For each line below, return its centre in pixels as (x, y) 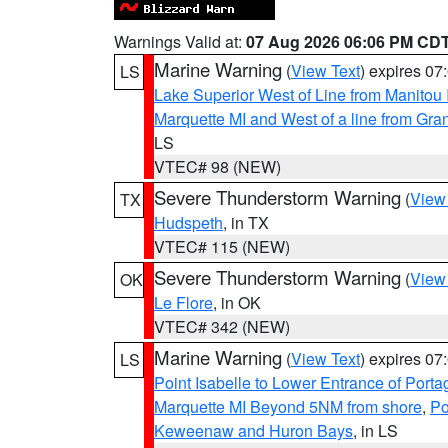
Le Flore (183, 302)
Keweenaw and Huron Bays (253, 430)
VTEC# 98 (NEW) (217, 166)
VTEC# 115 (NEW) (222, 246)
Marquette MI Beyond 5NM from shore (288, 406)
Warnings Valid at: (180, 41)
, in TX (246, 222)
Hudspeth (188, 222)
